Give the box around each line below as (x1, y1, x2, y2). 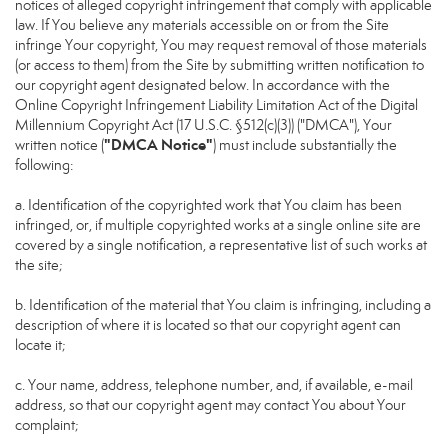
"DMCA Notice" (104, 135, 213, 154)
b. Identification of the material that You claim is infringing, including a (15, 296, 431, 314)
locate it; (15, 336, 66, 354)
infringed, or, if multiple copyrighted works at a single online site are (15, 216, 421, 234)
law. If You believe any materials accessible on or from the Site (15, 16, 389, 34)
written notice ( (15, 136, 104, 154)
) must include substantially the (213, 136, 397, 154)
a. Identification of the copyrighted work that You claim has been (15, 196, 402, 214)
